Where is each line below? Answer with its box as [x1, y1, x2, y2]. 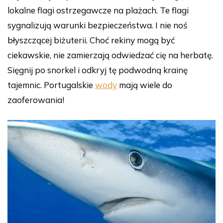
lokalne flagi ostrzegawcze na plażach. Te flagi [7, 5, 189, 16]
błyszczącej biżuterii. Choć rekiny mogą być [7, 35, 175, 46]
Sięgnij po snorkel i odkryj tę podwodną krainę [7, 65, 188, 76]
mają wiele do [117, 80, 172, 91]
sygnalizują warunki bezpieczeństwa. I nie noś [7, 20, 187, 31]
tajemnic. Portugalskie [7, 80, 95, 91]
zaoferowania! [7, 95, 64, 106]
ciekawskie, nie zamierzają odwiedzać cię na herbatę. [7, 50, 213, 61]
